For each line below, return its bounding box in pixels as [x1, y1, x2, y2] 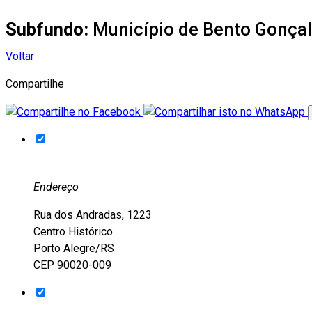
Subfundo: [6, 18, 93, 40]
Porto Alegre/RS [33, 241, 114, 255]
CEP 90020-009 [33, 258, 111, 272]
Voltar [6, 49, 34, 63]
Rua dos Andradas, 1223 [33, 208, 152, 221]
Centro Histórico [33, 224, 113, 238]
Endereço [33, 180, 79, 194]
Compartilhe [6, 77, 64, 91]
